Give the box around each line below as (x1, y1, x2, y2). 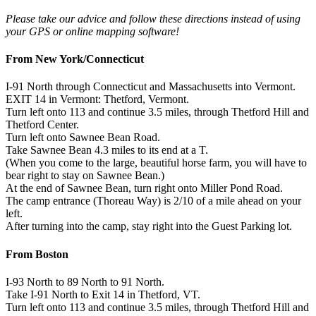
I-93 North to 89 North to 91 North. (6, 275, 164, 288)
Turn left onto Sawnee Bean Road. (6, 131, 160, 144)
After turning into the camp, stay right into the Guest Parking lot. (6, 220, 292, 233)
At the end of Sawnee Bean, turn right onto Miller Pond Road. (6, 182, 283, 195)
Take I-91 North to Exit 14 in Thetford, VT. (6, 288, 200, 300)
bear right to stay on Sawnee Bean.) (6, 169, 164, 182)
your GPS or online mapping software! (6, 25, 179, 37)
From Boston (6, 248, 68, 260)
